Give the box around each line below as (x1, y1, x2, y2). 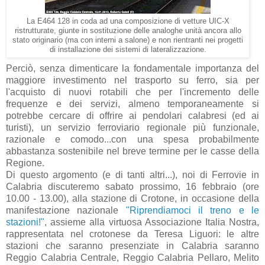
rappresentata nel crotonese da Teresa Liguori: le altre (6, 228, 259, 239)
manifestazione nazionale (6, 205, 126, 215)
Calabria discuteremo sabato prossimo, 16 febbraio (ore (6, 181, 259, 192)
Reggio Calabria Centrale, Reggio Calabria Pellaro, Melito (6, 252, 259, 263)
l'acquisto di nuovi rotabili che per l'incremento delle (6, 86, 259, 97)
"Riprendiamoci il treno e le (125, 205, 260, 215)
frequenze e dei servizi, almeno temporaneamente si (6, 98, 259, 109)
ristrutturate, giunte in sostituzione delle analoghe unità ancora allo (14, 26, 241, 35)
